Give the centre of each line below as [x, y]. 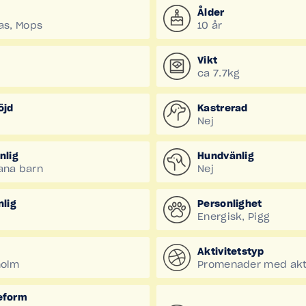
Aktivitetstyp [231, 252]
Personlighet [230, 204]
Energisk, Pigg [234, 217]
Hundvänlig [226, 156]
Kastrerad [223, 108]
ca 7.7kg [219, 73]
